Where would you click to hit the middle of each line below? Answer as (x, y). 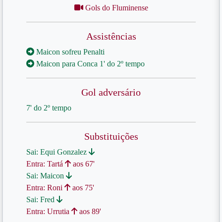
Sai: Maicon (46, 176)
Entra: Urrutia (49, 211)
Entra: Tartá (46, 164)
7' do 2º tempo (49, 108)
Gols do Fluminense (115, 8)
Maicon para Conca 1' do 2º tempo (89, 64)
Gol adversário (111, 92)
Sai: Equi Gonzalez (57, 152)
